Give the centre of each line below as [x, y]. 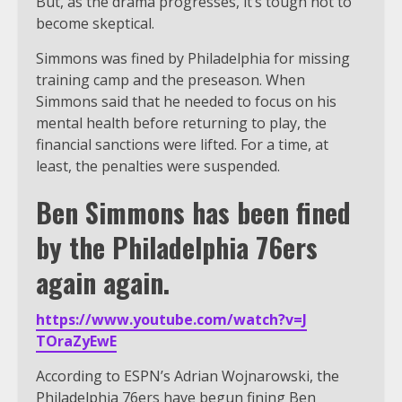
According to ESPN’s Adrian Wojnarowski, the [188, 376]
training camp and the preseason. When [170, 79]
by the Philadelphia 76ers [177, 247]
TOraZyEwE [76, 341]
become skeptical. [95, 23]
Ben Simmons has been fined [193, 212]
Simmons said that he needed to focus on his [186, 101]
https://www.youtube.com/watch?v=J [171, 319]
